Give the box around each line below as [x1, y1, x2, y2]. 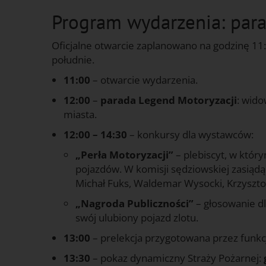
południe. [52, 52, 94, 66]
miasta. [64, 107, 97, 121]
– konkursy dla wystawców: [127, 127, 254, 141]
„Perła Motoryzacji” [75, 147, 173, 161]
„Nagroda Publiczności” [75, 196, 194, 210]
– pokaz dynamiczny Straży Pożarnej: [90, 251, 264, 265]
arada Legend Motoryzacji [107, 93, 237, 107]
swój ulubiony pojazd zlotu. [75, 210, 198, 224]
